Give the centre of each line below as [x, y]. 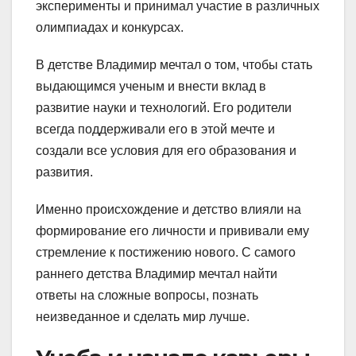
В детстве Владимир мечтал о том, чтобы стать [174, 64]
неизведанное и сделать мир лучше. [143, 316]
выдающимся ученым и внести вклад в [151, 86]
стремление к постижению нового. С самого [166, 252]
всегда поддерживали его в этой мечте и [155, 129]
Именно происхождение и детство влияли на [168, 209]
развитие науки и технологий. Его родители [164, 107]
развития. [64, 172]
